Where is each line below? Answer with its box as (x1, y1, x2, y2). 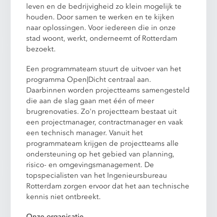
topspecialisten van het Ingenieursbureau (26, 170, 168, 181)
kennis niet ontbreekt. (26, 192, 101, 202)
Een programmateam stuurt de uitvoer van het (26, 64, 182, 74)
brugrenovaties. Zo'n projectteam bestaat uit (26, 107, 177, 117)
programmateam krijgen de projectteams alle (26, 139, 179, 149)
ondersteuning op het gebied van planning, (26, 149, 175, 159)
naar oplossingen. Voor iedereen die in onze (26, 22, 176, 32)
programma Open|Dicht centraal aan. (26, 75, 152, 85)
